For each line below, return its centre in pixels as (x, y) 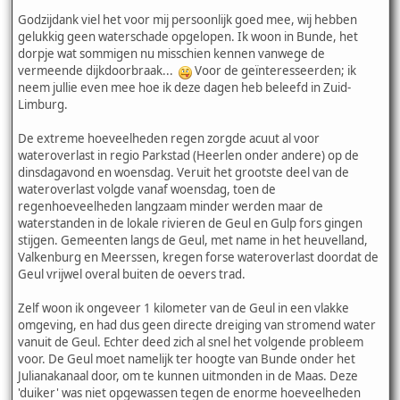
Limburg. (43, 105)
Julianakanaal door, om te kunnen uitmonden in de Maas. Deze (188, 376)
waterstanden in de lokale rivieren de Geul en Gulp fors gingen (190, 224)
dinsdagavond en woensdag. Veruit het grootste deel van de (183, 173)
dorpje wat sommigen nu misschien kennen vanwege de (171, 54)
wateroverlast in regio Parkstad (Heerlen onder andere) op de (188, 156)
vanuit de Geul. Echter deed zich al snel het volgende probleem (191, 342)
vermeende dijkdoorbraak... (98, 71)
